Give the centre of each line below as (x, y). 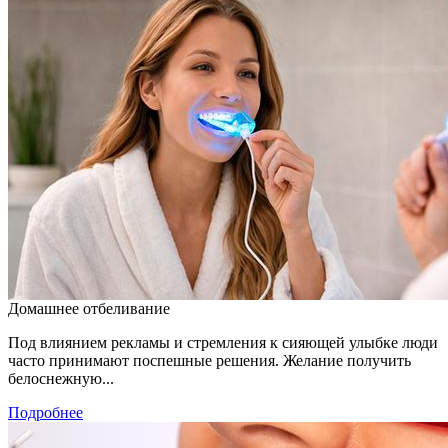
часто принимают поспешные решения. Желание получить (209, 360)
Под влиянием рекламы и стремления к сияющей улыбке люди (223, 342)
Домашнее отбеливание (89, 308)
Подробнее (45, 412)
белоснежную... (61, 378)
